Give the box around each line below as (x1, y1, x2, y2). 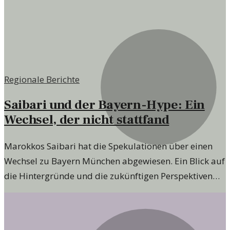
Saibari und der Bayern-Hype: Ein (4, 97, 205, 114)
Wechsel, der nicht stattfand (4, 111, 169, 129)
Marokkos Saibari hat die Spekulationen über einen (4, 140, 213, 152)
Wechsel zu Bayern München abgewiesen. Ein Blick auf (4, 155, 225, 167)
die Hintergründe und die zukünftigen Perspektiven (4, 169, 213, 182)
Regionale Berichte (4, 73, 80, 86)
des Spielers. (4, 184, 55, 197)
